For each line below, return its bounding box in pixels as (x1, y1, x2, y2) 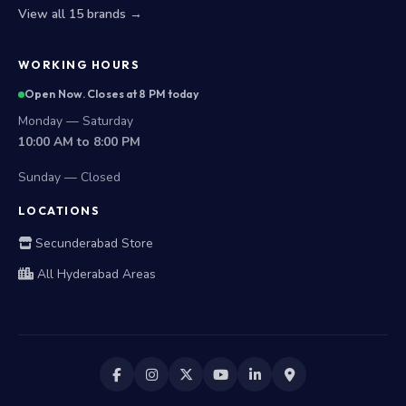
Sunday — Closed (18, 169, 121, 186)
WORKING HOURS (18, 58, 140, 72)
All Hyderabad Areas (34, 266, 156, 283)
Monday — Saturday (18, 112, 133, 130)
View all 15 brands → (18, 5, 142, 23)
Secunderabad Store (32, 235, 153, 252)
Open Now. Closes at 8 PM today (24, 87, 199, 101)
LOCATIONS (18, 204, 101, 217)
